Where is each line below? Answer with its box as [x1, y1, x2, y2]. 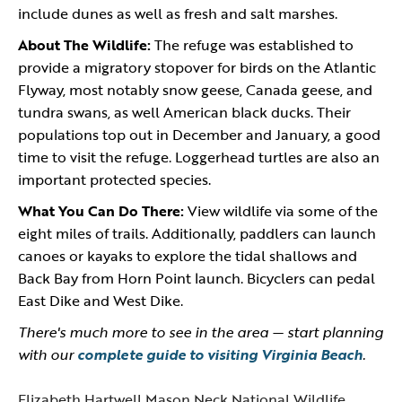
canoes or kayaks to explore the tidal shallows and [18, 245, 357, 267]
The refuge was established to [151, 34, 354, 56]
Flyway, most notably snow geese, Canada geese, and [18, 79, 372, 100]
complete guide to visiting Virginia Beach [77, 344, 363, 365]
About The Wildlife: [18, 34, 151, 56]
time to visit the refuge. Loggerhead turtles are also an [18, 146, 380, 168]
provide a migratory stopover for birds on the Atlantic [18, 57, 376, 78]
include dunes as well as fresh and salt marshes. [18, 3, 337, 24]
